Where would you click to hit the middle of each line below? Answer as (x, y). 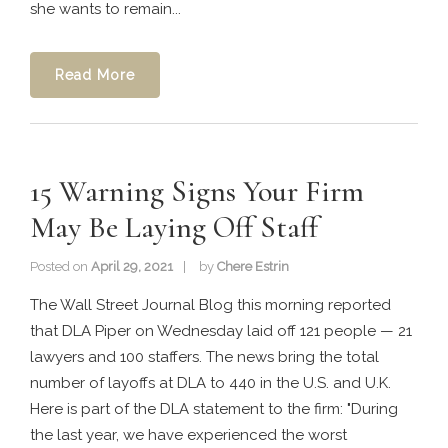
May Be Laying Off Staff (174, 227)
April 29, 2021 (132, 266)
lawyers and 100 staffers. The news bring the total (204, 357)
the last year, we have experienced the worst (188, 435)
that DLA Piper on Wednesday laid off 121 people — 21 (221, 331)
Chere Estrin (253, 266)
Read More (95, 75)
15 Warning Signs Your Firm (197, 191)
